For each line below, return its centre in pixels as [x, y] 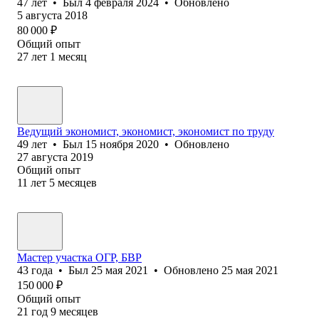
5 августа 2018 [52, 15]
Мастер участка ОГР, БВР [79, 257]
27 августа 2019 [55, 157]
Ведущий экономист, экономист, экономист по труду [146, 131]
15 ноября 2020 [122, 144]
